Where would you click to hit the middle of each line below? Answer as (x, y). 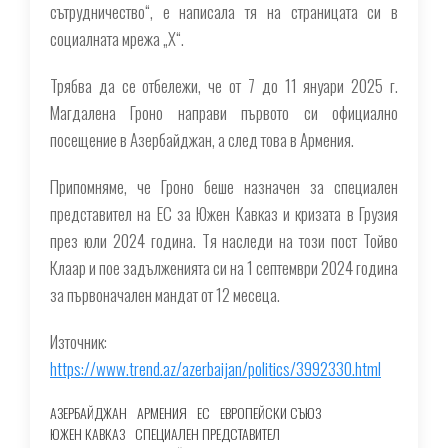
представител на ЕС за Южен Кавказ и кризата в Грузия (224, 213)
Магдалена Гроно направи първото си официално (224, 112)
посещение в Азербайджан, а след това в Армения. (202, 139)
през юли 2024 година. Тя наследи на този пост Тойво (224, 240)
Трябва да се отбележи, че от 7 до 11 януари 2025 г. (224, 85)
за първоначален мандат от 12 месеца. (165, 294)
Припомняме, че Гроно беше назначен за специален (224, 186)
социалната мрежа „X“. (117, 38)
